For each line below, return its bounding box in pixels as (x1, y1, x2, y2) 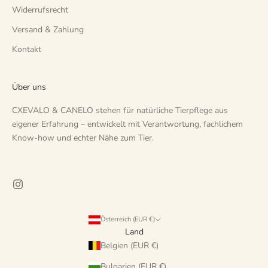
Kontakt (12, 44, 41, 55)
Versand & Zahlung (12, 24, 84, 35)
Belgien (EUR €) (100, 240, 159, 251)
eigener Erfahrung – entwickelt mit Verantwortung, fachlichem (12, 118, 243, 130)
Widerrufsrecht (12, 4, 68, 16)
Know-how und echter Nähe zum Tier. (12, 132, 154, 144)
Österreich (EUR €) (100, 215, 155, 224)
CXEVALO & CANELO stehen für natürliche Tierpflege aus (12, 105, 228, 116)
